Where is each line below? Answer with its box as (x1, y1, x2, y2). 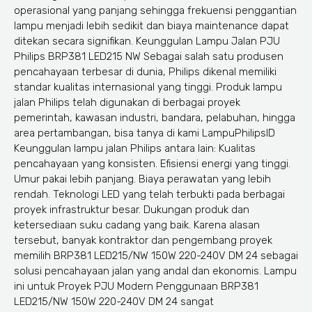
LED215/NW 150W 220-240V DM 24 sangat (14, 295, 214, 309)
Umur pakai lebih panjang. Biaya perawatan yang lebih (14, 173, 271, 186)
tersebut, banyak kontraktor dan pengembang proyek (14, 234, 272, 247)
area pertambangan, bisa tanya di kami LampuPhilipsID (14, 127, 275, 140)
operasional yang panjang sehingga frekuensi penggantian (14, 4, 297, 17)
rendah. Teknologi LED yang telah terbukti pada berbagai (14, 188, 285, 201)
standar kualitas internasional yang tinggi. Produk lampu (14, 81, 282, 94)
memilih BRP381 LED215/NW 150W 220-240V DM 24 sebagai (14, 249, 298, 263)
